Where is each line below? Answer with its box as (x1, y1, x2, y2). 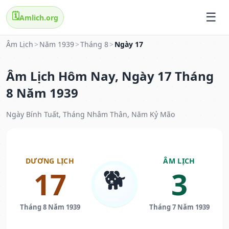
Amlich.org (19, 12, 58, 22)
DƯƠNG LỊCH (26, 156, 74, 166)
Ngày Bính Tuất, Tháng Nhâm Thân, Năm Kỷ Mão (6, 109, 175, 120)
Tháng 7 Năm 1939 (149, 202, 210, 212)
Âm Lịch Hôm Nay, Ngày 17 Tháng (6, 67, 214, 85)
